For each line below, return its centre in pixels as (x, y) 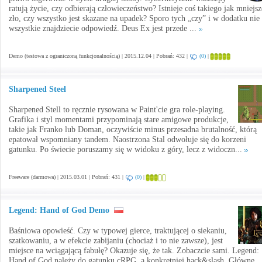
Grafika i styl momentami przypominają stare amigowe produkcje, (119, 120)
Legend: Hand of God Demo (60, 210)
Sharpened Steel (37, 89)
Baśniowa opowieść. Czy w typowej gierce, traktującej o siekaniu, (118, 231)
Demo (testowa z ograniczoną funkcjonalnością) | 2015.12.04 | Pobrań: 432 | (99, 56)
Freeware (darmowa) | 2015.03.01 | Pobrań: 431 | (67, 177)
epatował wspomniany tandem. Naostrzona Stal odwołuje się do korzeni (127, 139)
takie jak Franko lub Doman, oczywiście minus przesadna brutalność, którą (133, 130)
